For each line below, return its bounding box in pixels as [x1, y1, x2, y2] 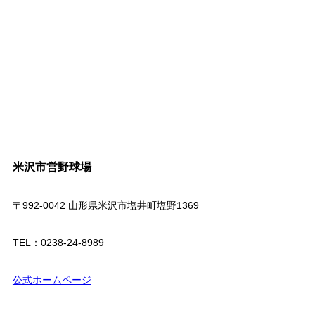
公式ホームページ [12, 274, 91, 285]
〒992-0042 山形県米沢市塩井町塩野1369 [12, 199, 199, 211]
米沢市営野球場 [12, 160, 91, 173]
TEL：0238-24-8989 [12, 236, 104, 248]
